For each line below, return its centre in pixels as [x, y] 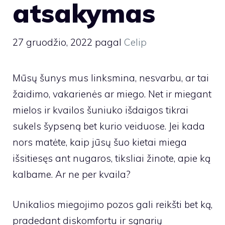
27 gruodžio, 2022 [52, 42]
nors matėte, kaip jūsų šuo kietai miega [100, 142]
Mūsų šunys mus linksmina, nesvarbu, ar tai [111, 78]
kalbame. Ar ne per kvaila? [72, 174]
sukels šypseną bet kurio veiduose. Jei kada [109, 126]
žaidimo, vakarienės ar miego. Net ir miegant [112, 94]
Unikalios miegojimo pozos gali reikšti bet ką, [113, 204]
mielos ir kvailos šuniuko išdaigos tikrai [100, 110]
